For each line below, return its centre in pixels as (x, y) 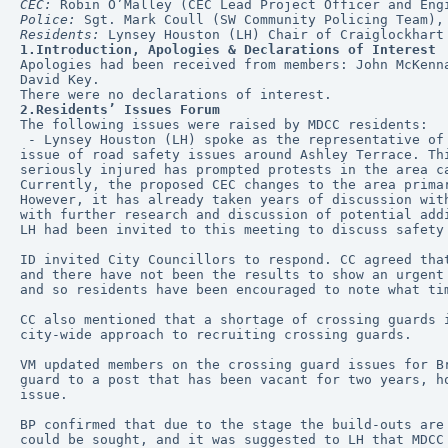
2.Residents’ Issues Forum (120, 109)
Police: (48, 19)
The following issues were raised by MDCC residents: (224, 124)
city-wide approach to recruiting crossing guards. (216, 334)
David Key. (60, 79)
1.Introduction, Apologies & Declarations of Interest (228, 49)
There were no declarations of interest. (180, 94)
